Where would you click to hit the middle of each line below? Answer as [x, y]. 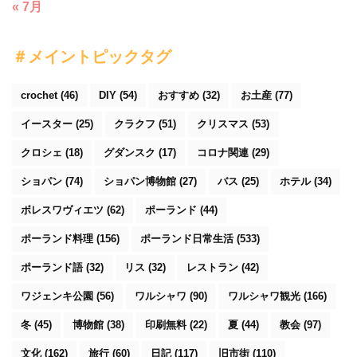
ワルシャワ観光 [264, 296]
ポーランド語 [52, 268]
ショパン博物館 [140, 182]
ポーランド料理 [57, 239]
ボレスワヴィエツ [62, 210]
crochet [39, 96]
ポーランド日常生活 [187, 239]
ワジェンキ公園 [57, 296]
